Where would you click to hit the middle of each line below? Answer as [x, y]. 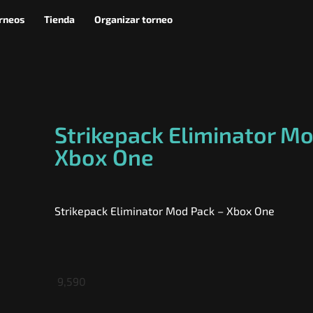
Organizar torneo [134, 19]
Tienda [60, 19]
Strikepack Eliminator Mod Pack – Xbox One [165, 211]
